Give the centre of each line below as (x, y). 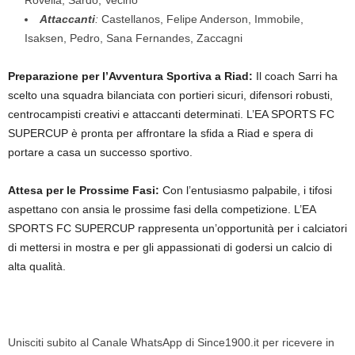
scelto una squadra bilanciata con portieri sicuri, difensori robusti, (170, 95)
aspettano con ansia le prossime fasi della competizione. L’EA (162, 209)
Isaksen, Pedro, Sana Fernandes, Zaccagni (134, 38)
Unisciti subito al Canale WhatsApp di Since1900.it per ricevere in (171, 342)
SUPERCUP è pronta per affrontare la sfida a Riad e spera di (160, 133)
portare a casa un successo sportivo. (100, 152)
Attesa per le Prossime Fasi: (84, 190)
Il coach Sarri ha (295, 76)
